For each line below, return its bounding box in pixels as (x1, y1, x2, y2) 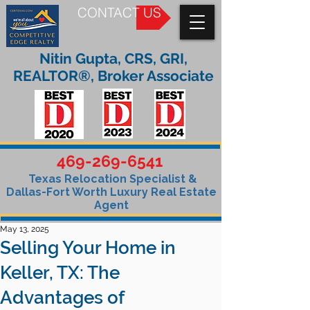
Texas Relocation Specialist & (25, 172, 197, 185)
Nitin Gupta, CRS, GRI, (39, 50, 188, 67)
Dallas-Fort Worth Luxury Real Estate (6, 185, 217, 199)
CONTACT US (77, 5, 161, 21)
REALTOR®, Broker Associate (13, 67, 214, 84)
